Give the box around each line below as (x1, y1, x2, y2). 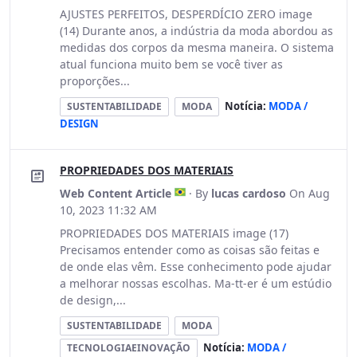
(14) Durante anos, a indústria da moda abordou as (60, 23, 333, 38)
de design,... (60, 292, 126, 308)
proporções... (60, 73, 130, 88)
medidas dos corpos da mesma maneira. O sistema (60, 40, 334, 55)
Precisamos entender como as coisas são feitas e (60, 242, 320, 257)
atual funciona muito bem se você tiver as (60, 57, 283, 72)
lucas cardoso (211, 186, 286, 201)
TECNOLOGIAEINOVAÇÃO (67, 341, 190, 355)
